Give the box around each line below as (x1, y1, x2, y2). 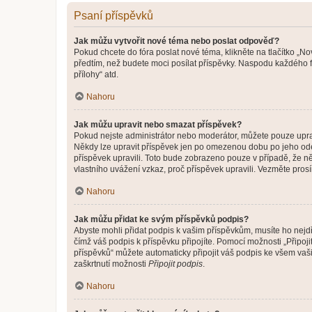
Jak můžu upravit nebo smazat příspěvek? (74, 119, 242, 130)
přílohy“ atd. (74, 69, 118, 79)
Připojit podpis (148, 258, 203, 269)
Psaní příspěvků (74, 9, 153, 22)
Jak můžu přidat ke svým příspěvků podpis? (74, 214, 249, 224)
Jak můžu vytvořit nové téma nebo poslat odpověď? (74, 36, 279, 46)
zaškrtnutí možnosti (74, 258, 148, 269)
